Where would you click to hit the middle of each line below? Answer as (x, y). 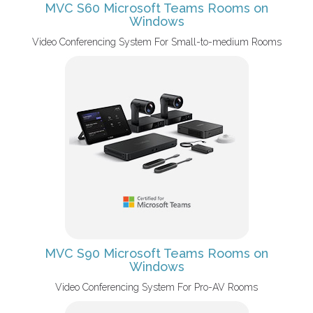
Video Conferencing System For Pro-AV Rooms (156, 287)
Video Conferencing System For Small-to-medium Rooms (156, 42)
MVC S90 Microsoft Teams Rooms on (156, 253)
